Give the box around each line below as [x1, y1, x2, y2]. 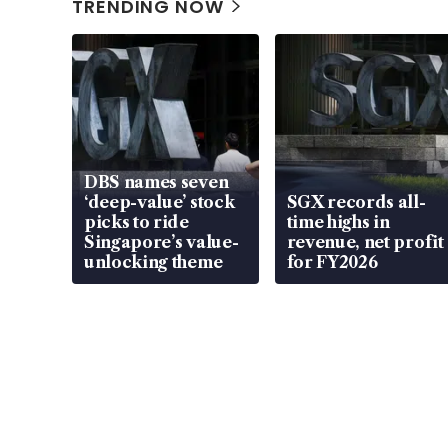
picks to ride [84, 211, 189, 232]
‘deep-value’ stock [84, 191, 235, 212]
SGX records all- [286, 191, 426, 212]
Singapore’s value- [84, 231, 239, 252]
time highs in [286, 211, 390, 232]
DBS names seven [84, 171, 229, 192]
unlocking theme [84, 251, 223, 272]
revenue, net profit [286, 231, 444, 252]
